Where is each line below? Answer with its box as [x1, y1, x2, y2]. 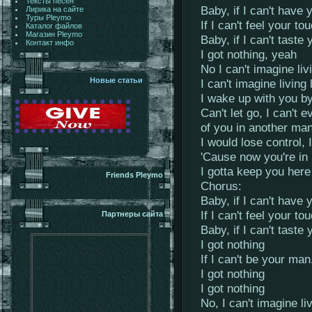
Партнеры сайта [102, 210, 163, 218]
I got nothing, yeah [201, 47, 297, 61]
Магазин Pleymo [25, 30, 82, 38]
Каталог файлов [25, 22, 82, 30]
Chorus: [201, 179, 242, 193]
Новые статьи [90, 76, 143, 84]
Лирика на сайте [25, 5, 84, 13]
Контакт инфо [25, 38, 74, 47]
